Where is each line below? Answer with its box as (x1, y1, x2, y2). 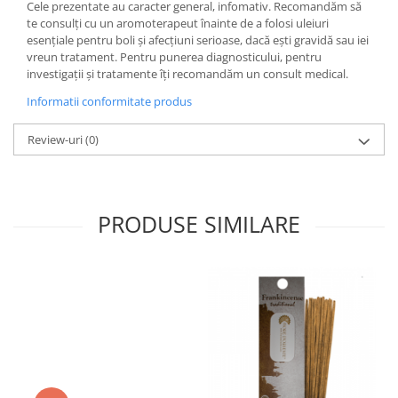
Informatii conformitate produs (27, 92, 192, 109)
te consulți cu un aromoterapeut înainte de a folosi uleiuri (27, 14, 329, 31)
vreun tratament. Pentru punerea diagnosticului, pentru (27, 48, 322, 65)
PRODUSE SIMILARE (98, 208, 300, 239)
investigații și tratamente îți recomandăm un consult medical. (27, 65, 348, 82)
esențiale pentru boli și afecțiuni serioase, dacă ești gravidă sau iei (27, 31, 369, 48)
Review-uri (28, 131, 85, 147)
